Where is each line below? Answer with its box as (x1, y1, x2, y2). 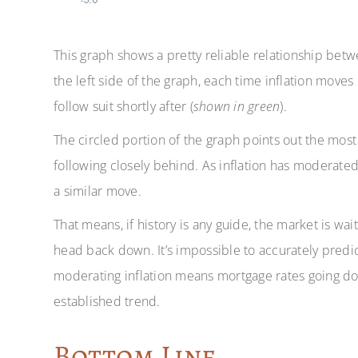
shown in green (193, 97, 280, 115)
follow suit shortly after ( (54, 97, 193, 115)
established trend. (54, 292, 161, 310)
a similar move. (54, 181, 141, 200)
